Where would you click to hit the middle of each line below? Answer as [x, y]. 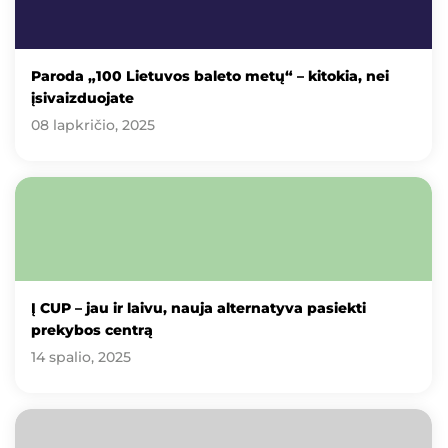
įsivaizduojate [82, 98]
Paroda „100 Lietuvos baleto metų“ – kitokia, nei [210, 76]
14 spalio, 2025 [81, 357]
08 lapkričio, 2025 [93, 125]
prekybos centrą [92, 330]
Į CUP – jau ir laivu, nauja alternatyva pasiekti [198, 308]
